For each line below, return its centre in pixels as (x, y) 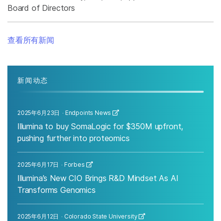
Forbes (74, 164)
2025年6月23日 (39, 112)
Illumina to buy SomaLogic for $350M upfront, (100, 126)
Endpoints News (89, 112)
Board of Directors (41, 8)
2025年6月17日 (38, 164)
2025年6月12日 (38, 216)
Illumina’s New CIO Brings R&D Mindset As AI (98, 178)
